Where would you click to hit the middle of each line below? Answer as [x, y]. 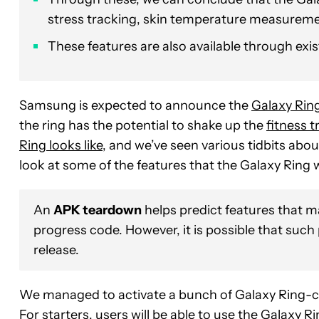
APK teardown [98, 210]
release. [56, 250]
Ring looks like [61, 145]
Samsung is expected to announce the [135, 105]
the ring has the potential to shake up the [143, 125]
